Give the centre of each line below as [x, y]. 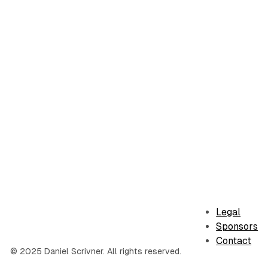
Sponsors [237, 227]
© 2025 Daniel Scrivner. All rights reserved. [95, 252]
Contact [234, 241]
